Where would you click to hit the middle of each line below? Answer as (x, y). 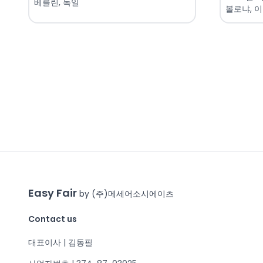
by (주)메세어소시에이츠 (127, 194)
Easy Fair (54, 193)
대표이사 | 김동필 (60, 243)
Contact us (53, 219)
